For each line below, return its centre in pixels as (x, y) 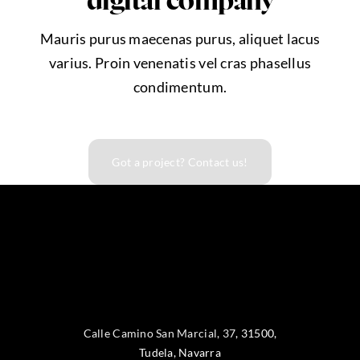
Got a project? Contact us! (180, 162)
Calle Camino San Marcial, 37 (160, 333)
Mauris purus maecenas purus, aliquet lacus (180, 39)
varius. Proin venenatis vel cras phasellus (180, 63)
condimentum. (180, 87)
